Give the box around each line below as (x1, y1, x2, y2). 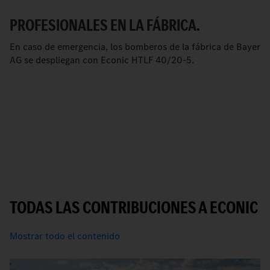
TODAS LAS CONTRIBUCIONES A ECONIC (10, 195, 258, 219)
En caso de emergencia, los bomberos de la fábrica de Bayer (10, 40, 260, 53)
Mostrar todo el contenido (10, 229, 120, 242)
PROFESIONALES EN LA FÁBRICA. (10, 13, 200, 36)
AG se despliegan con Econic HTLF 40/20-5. (10, 53, 194, 66)
